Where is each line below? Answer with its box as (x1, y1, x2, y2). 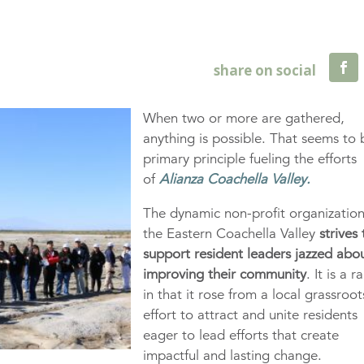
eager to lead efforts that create (143, 327, 340, 344)
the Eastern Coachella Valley (143, 225, 316, 243)
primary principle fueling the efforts (143, 150, 357, 168)
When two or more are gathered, (143, 110, 345, 128)
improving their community (143, 266, 307, 284)
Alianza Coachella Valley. (159, 171, 311, 188)
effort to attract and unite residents (143, 306, 358, 324)
